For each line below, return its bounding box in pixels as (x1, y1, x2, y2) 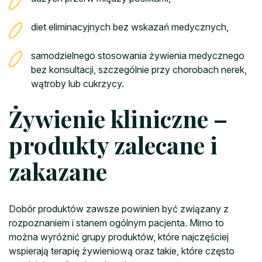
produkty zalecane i (9, 129, 218, 161)
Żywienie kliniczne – (9, 103, 227, 135)
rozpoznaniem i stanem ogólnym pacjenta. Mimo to (9, 217, 224, 229)
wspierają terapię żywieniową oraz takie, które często (9, 245, 235, 257)
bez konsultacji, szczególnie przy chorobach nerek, (31, 64, 247, 76)
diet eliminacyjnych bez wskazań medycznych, (31, 21, 229, 33)
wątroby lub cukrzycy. (31, 78, 124, 90)
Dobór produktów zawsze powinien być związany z (9, 203, 229, 215)
